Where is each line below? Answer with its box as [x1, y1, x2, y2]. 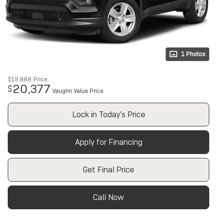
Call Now [93, 192, 124, 202]
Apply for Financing [75, 137, 142, 147]
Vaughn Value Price [52, 87, 104, 95]
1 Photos [181, 50, 205, 58]
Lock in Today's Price [72, 109, 145, 120]
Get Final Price [83, 165, 134, 175]
